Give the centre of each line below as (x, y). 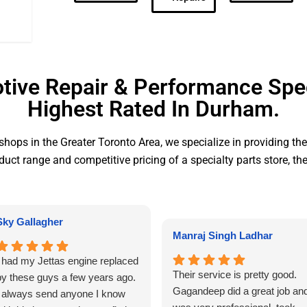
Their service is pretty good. (234, 274)
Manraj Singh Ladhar (222, 235)
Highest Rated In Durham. (153, 109)
